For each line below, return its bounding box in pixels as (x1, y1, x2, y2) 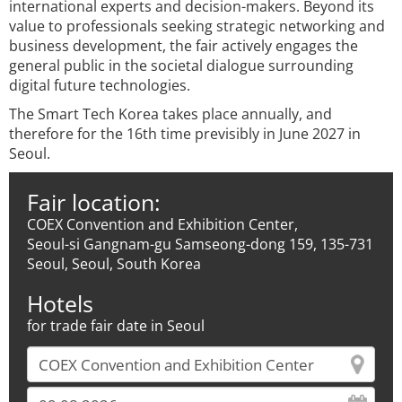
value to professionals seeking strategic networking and (9, 16, 385, 36)
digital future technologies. (9, 75, 190, 95)
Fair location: (27, 187, 161, 217)
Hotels (27, 288, 93, 319)
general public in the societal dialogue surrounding (9, 56, 354, 75)
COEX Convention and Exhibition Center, (27, 214, 298, 234)
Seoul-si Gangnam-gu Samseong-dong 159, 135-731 (27, 234, 373, 254)
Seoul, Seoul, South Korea (27, 254, 201, 274)
